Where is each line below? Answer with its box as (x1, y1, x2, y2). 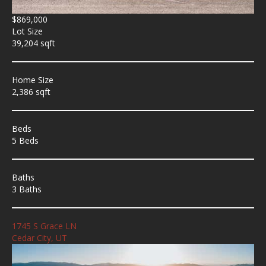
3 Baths (12, 183, 42, 195)
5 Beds (12, 135, 39, 147)
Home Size (12, 74, 53, 86)
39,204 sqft (12, 37, 55, 49)
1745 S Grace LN (12, 220, 77, 232)
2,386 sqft (12, 86, 50, 98)
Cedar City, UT (12, 232, 67, 244)
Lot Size (12, 26, 43, 37)
